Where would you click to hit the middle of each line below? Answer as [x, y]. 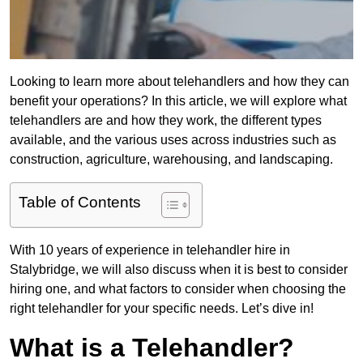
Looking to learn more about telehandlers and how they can [179, 82]
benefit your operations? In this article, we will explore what [178, 101]
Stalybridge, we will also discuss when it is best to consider [179, 270]
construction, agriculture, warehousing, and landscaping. [171, 160]
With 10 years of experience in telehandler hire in [150, 250]
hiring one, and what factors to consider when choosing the [178, 289]
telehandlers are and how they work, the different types [166, 121]
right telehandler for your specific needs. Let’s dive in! [162, 309]
